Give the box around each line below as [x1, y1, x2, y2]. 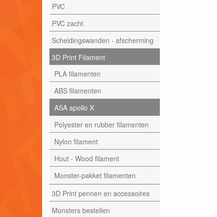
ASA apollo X [54, 102, 94, 112]
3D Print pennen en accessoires [52, 188, 150, 198]
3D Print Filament [52, 52, 105, 62]
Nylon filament [54, 136, 98, 146]
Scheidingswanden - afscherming [52, 35, 154, 45]
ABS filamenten [54, 85, 101, 95]
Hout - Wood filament [54, 153, 119, 163]
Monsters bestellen [52, 205, 110, 215]
